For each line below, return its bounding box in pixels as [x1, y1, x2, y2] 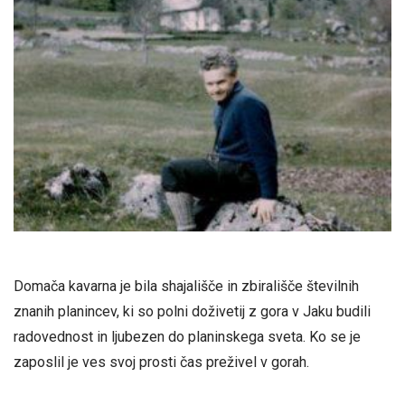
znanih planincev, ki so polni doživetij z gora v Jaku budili [14, 303, 371, 321]
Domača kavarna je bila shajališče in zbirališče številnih [14, 278, 359, 296]
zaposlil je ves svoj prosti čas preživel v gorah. [14, 353, 309, 372]
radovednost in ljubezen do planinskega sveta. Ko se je [14, 328, 361, 346]
